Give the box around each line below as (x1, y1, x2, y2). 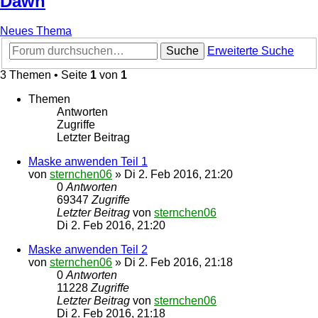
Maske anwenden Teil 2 (28, 243, 148, 256)
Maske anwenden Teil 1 (28, 155, 148, 168)
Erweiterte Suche (207, 45, 294, 57)
